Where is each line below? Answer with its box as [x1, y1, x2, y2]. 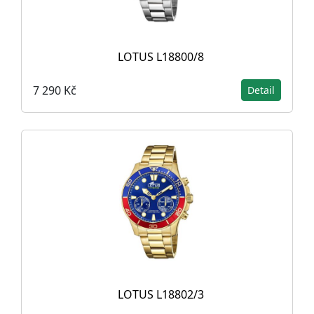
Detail [247, 83, 275, 97]
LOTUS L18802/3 [117, 287, 204, 302]
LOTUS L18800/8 [117, 49, 204, 64]
